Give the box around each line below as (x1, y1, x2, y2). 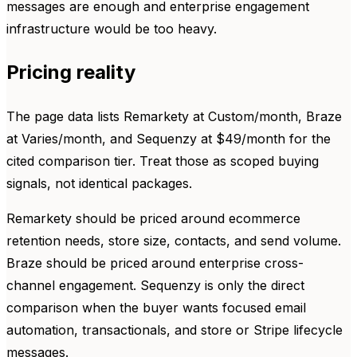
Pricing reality (6, 61, 135, 84)
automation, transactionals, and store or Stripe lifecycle (6, 322, 343, 339)
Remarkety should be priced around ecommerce (6, 210, 300, 227)
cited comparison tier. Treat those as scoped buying (6, 153, 319, 170)
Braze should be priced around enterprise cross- (6, 255, 304, 272)
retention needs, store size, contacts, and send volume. (6, 233, 341, 249)
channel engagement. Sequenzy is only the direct (6, 277, 304, 294)
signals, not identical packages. (6, 175, 192, 192)
